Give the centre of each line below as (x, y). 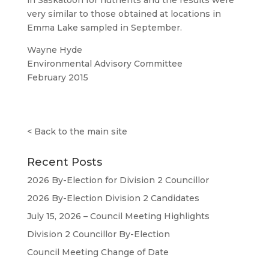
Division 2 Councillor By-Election (98, 234)
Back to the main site (80, 131)
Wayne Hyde (54, 50)
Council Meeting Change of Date (98, 252)
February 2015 (57, 77)
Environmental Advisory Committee (104, 64)
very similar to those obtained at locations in (124, 14)
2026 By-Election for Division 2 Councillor (118, 180)
